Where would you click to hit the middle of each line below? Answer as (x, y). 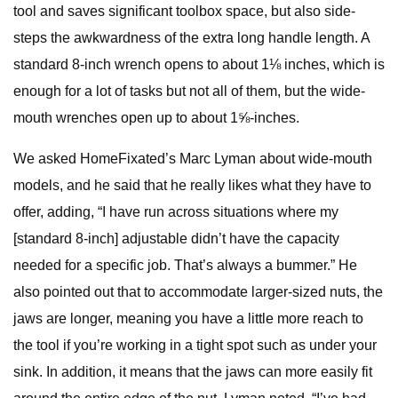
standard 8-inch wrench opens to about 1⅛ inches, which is (199, 64)
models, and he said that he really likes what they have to (192, 185)
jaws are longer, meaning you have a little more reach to (188, 318)
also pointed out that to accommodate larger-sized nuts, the (198, 292)
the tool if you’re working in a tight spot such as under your (195, 345)
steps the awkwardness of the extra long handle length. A (191, 38)
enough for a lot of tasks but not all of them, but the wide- (189, 91)
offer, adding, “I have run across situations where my (176, 212)
